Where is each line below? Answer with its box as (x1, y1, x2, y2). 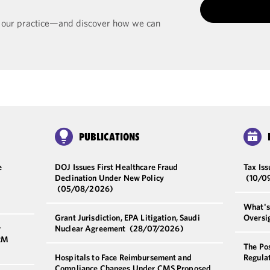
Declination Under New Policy (55, 172, 164, 183)
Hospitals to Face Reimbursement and (55, 251, 192, 263)
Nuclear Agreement (55, 222, 128, 234)
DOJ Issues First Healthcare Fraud (55, 161, 178, 172)
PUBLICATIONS (79, 130, 140, 143)
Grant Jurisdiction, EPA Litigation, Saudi (55, 212, 200, 223)
